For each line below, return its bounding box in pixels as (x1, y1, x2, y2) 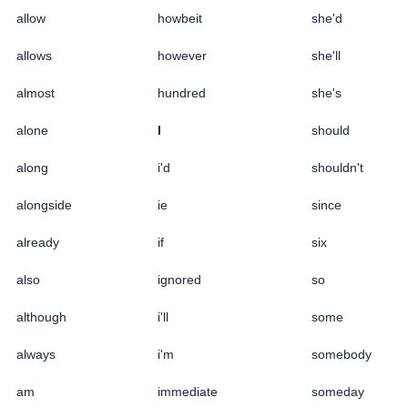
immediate (158, 383, 218, 399)
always (16, 346, 56, 362)
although (16, 309, 66, 324)
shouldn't (311, 159, 363, 175)
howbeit (158, 10, 202, 25)
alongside (16, 197, 72, 212)
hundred (158, 85, 206, 100)
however (158, 47, 207, 63)
